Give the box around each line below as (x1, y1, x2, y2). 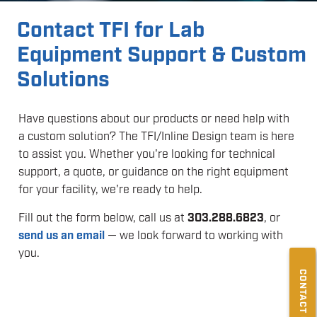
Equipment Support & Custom (17, 42, 307, 69)
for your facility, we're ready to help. (18, 183, 203, 197)
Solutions (17, 67, 110, 94)
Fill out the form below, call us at (18, 211, 188, 225)
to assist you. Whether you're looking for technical (18, 147, 276, 161)
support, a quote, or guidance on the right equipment (18, 165, 289, 179)
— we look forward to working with (105, 229, 284, 243)
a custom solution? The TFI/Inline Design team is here (18, 129, 295, 144)
